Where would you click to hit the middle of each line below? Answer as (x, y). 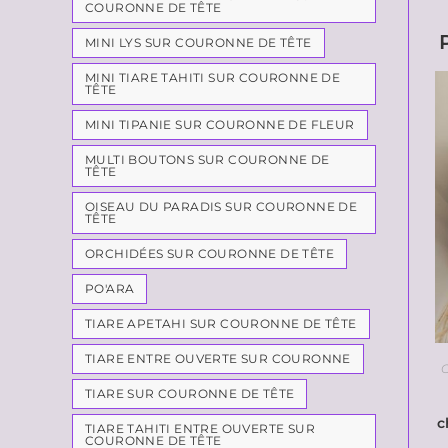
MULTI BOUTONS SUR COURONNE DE (207, 159)
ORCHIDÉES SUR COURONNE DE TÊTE (209, 253)
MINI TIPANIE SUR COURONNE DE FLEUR (220, 124)
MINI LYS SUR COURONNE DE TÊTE (198, 42)
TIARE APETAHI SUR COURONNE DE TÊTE (221, 323)
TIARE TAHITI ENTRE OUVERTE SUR (200, 428)
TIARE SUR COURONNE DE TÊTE (190, 393)
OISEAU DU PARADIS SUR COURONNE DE (221, 206)
